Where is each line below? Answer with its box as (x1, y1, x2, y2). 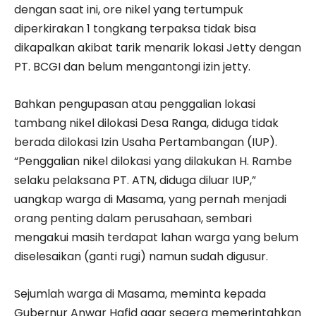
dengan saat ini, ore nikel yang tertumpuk (14, 1, 243, 18)
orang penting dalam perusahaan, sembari (14, 210, 252, 227)
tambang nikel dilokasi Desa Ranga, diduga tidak (14, 115, 279, 132)
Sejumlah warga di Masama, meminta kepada (14, 286, 266, 303)
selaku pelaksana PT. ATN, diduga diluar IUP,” (14, 172, 256, 189)
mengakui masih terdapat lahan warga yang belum (14, 229, 298, 246)
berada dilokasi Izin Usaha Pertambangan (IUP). (14, 134, 277, 151)
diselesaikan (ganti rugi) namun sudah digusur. (14, 248, 268, 265)
